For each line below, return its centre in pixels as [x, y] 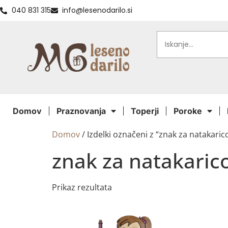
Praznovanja [81, 111]
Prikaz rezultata [82, 187]
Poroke [188, 111]
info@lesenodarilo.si [97, 10]
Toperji [145, 111]
